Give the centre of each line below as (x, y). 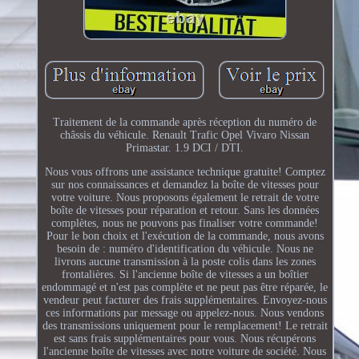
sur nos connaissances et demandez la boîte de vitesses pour (185, 184)
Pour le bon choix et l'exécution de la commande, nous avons (185, 236)
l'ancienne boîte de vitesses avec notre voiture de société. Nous (185, 351)
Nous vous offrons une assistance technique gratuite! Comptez (185, 171)
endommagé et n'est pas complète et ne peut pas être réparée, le (185, 287)
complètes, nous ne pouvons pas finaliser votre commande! (185, 223)
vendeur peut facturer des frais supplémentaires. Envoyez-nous (185, 300)
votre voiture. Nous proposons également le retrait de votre (185, 197)
